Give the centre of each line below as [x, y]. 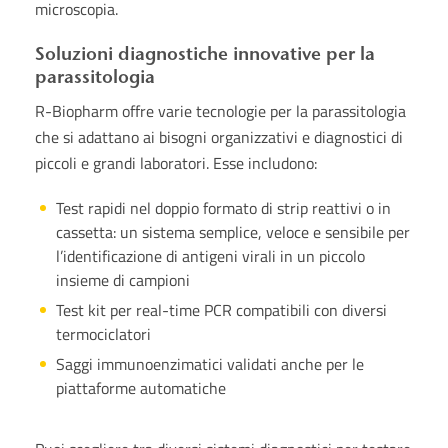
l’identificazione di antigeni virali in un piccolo [210, 256]
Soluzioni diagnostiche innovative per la [205, 53]
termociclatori [103, 334]
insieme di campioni [123, 280]
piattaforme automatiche [141, 388]
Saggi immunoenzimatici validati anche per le [210, 364]
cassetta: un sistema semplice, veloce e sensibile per [233, 232]
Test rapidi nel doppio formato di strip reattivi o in [223, 208]
